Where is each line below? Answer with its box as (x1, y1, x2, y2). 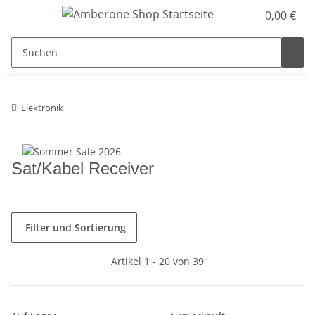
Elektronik (21, 101, 63, 114)
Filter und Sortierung (25, 220, 126, 234)
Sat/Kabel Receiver (11, 158, 154, 178)
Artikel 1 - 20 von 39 (111, 254, 204, 268)
